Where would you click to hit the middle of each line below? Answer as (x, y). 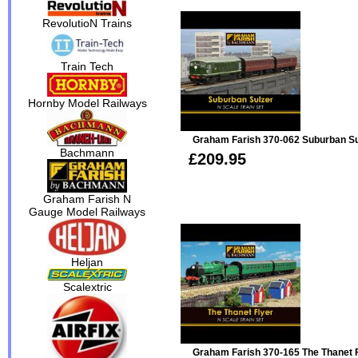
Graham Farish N (88, 199)
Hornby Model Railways (87, 103)
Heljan (88, 262)
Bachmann (88, 152)
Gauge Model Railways (88, 211)
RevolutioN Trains (88, 24)
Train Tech (88, 67)
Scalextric (87, 286)
